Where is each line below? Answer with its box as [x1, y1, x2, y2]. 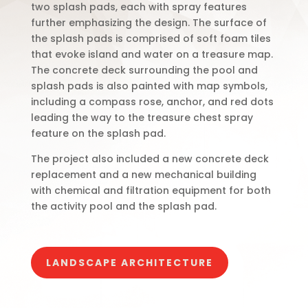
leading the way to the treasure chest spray [30, 111, 253, 124]
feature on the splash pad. [30, 126, 168, 140]
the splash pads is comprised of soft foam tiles [30, 32, 271, 45]
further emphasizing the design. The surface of [30, 16, 267, 30]
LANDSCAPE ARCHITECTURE [45, 256, 213, 270]
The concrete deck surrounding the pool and [30, 63, 258, 77]
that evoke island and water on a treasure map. [30, 47, 273, 61]
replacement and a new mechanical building [30, 168, 256, 181]
